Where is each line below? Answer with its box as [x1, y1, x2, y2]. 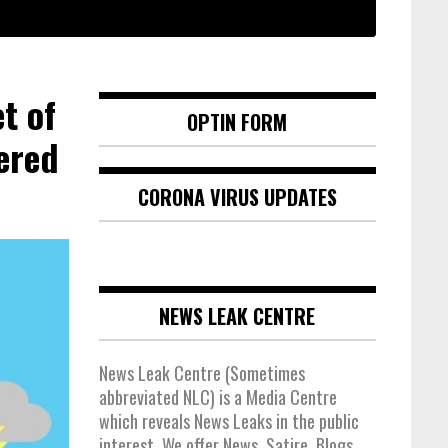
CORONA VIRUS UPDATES [137, 182, 337, 213]
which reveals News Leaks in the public [98, 408, 359, 435]
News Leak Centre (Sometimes [98, 360, 305, 387]
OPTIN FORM [187, 107, 288, 138]
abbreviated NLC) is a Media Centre [98, 384, 337, 411]
